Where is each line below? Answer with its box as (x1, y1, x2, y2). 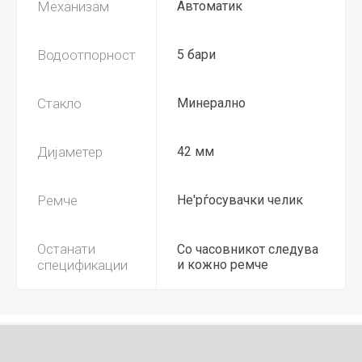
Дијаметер (37, 143, 103, 160)
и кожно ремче (177, 256, 268, 272)
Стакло (37, 95, 82, 112)
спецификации (37, 256, 128, 273)
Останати (37, 240, 95, 257)
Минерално (177, 95, 246, 111)
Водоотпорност (37, 46, 136, 63)
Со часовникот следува (177, 241, 318, 257)
